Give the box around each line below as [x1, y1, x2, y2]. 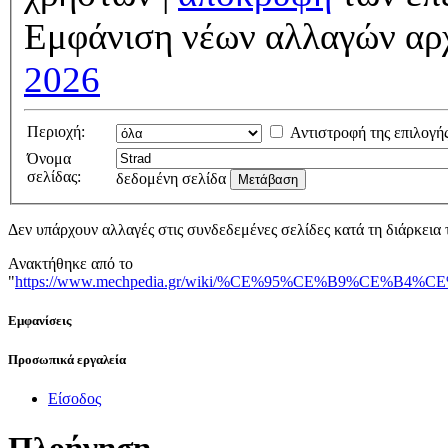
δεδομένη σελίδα [116, 170, 226, 188]
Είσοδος [48, 389, 101, 407]
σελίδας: [27, 168, 81, 186]
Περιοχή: [27, 123, 85, 141]
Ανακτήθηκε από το [8, 255, 133, 273]
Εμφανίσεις [8, 313, 71, 329]
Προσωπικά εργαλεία [8, 351, 126, 367]
